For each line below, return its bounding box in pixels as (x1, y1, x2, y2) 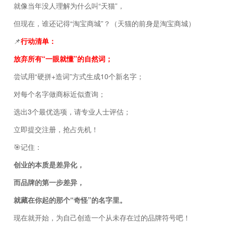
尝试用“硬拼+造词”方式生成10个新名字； (14, 71, 144, 81)
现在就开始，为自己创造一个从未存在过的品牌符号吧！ (14, 212, 190, 222)
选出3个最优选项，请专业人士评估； (14, 106, 131, 117)
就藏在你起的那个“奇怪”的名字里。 (14, 194, 127, 205)
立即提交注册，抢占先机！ (14, 124, 98, 134)
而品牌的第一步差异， (14, 177, 84, 187)
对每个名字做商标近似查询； (14, 88, 105, 99)
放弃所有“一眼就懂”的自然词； (14, 53, 112, 64)
